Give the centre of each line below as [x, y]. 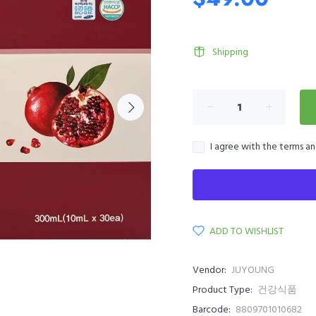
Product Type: [223, 290]
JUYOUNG [253, 271]
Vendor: [209, 271]
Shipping [230, 53]
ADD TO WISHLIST [247, 232]
